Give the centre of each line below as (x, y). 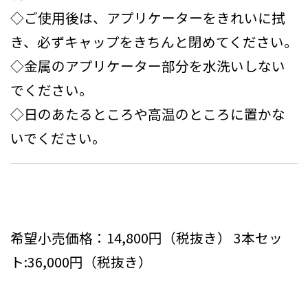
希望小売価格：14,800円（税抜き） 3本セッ (146, 238)
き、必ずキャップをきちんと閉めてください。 (154, 41)
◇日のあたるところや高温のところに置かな (148, 113)
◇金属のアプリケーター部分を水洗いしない (148, 65)
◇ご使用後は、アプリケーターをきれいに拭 (148, 17)
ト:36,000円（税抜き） (81, 262)
